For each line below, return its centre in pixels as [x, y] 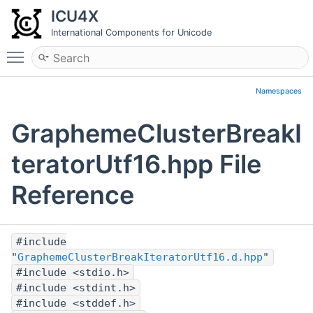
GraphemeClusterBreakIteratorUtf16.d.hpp [140, 257]
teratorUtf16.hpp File [136, 165]
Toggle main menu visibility [103, 51]
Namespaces [279, 91]
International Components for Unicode [131, 32]
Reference [73, 195]
